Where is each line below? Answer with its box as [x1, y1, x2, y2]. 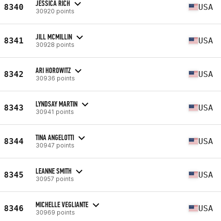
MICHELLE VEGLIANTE [36, 199, 88, 209]
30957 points [36, 175, 74, 183]
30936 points [36, 74, 75, 82]
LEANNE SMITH [36, 166, 72, 176]
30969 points [36, 208, 75, 216]
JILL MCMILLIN [36, 32, 72, 41]
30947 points [36, 141, 74, 149]
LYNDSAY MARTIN [36, 99, 77, 109]
